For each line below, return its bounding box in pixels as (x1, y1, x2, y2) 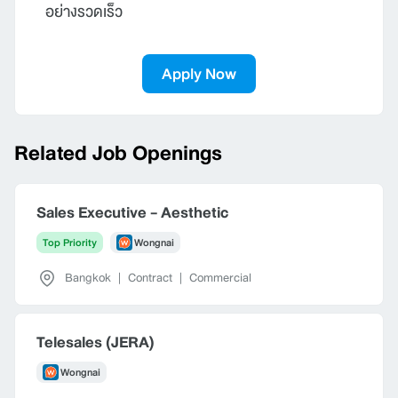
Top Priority (43, 235, 97, 251)
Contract (128, 268, 172, 287)
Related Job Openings (14, 137, 222, 168)
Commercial (189, 268, 251, 287)
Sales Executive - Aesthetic (36, 200, 228, 224)
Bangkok (65, 268, 111, 287)
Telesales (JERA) (36, 330, 155, 354)
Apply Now (162, 61, 236, 85)
